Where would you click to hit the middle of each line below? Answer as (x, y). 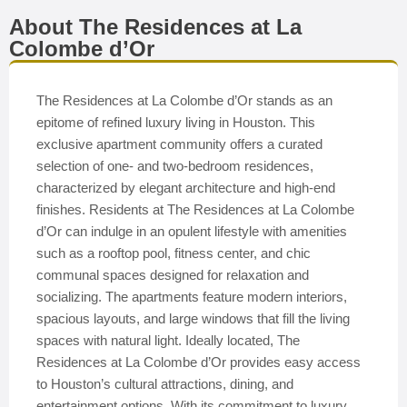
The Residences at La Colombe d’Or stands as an (184, 100)
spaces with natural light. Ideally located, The (168, 340)
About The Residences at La (155, 27)
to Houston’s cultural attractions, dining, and (165, 384)
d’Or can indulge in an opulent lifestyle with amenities (192, 231)
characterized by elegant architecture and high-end (186, 188)
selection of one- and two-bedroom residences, (175, 166)
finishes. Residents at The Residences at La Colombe (195, 209)
